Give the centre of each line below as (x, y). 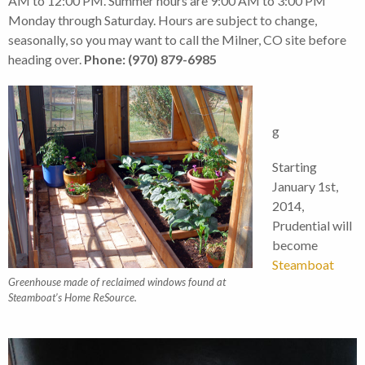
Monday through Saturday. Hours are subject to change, (163, 20)
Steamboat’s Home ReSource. (73, 297)
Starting (295, 166)
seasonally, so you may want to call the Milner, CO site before (177, 39)
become (295, 244)
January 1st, (305, 186)
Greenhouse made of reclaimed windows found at (117, 281)
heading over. (46, 59)
